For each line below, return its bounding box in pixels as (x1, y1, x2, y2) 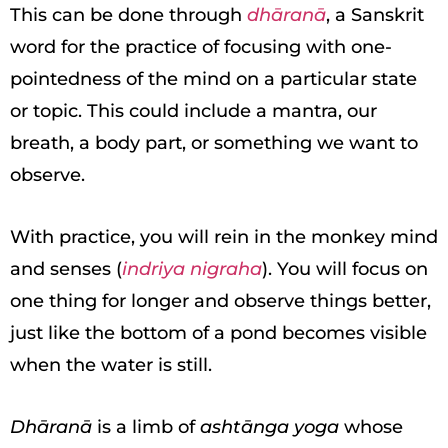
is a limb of (97, 416, 200, 438)
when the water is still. (10, 354, 212, 376)
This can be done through (10, 4, 247, 26)
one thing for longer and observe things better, (10, 290, 431, 312)
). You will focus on (262, 258, 428, 280)
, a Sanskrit (326, 4, 424, 26)
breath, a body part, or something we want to (10, 132, 418, 154)
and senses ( (10, 258, 122, 280)
